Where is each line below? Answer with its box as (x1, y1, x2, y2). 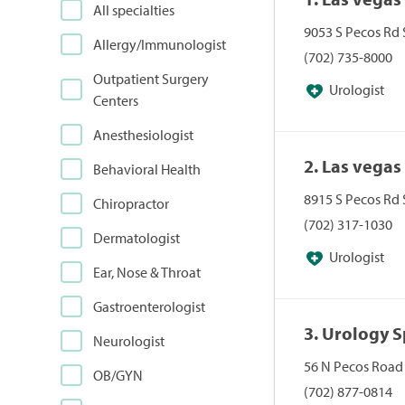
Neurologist (93, 332, 165, 350)
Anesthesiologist (93, 126, 194, 144)
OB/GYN (93, 366, 144, 384)
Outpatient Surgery (93, 70, 210, 88)
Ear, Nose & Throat (93, 263, 202, 281)
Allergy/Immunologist (93, 35, 227, 53)
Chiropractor (93, 194, 170, 212)
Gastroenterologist (93, 297, 206, 316)
